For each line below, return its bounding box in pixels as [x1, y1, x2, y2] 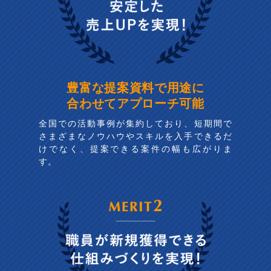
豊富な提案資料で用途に [67, 77, 204, 96]
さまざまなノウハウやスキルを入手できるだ [39, 129, 232, 142]
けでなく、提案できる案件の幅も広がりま [39, 142, 232, 154]
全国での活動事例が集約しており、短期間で [39, 116, 232, 129]
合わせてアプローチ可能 [67, 93, 204, 111]
